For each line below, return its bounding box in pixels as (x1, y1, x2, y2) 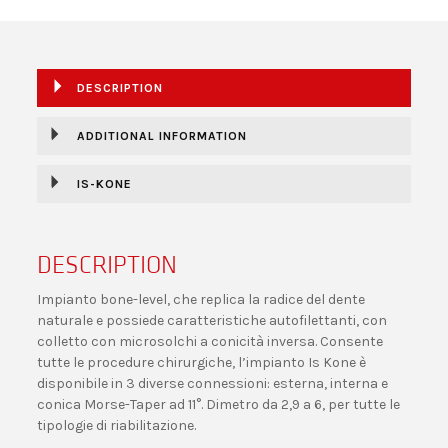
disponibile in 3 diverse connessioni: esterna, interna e (37, 375, 389, 392)
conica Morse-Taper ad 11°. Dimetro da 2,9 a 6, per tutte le (37, 396, 401, 413)
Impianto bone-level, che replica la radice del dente (37, 291, 366, 308)
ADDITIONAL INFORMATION (77, 129, 248, 143)
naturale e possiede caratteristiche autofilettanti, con (37, 312, 388, 329)
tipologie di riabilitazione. (37, 417, 197, 434)
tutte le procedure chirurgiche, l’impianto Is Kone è (37, 354, 367, 371)
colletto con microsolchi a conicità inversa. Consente (37, 333, 384, 350)
